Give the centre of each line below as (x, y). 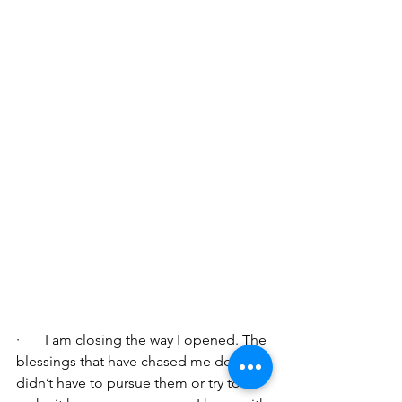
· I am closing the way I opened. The (143, 340)
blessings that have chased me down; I (140, 362)
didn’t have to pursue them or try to (130, 383)
